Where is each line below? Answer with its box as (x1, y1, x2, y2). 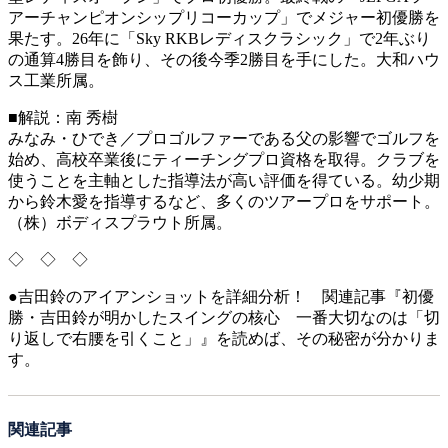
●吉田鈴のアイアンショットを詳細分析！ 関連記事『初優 (8, 287, 434, 305)
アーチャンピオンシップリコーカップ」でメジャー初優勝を (8, 8, 440, 26)
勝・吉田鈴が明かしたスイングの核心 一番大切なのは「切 (8, 308, 440, 326)
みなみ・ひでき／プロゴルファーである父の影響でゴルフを (8, 129, 440, 147)
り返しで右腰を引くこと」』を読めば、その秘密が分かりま (8, 329, 440, 347)
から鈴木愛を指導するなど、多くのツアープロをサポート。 (8, 192, 440, 210)
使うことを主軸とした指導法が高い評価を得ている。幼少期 (8, 171, 440, 189)
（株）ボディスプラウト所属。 (8, 213, 232, 231)
